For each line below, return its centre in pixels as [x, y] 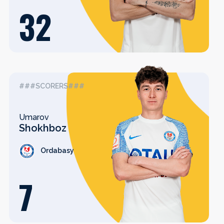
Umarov [34, 117]
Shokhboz [43, 128]
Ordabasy [57, 150]
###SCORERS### [52, 86]
